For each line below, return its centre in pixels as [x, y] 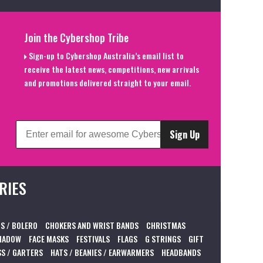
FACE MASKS [49, 238]
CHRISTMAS [166, 225]
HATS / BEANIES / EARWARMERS [102, 252]
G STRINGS [163, 238]
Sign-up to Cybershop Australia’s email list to [105, 56]
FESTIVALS [93, 238]
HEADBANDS [181, 252]
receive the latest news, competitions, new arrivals [111, 69]
